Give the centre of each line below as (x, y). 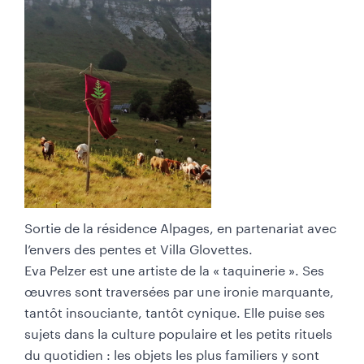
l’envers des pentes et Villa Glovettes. (139, 247)
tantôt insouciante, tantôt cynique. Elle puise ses (175, 311)
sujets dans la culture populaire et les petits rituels (178, 332)
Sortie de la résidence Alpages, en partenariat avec (180, 226)
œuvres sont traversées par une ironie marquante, (179, 290)
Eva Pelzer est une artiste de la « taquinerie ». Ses (174, 269)
